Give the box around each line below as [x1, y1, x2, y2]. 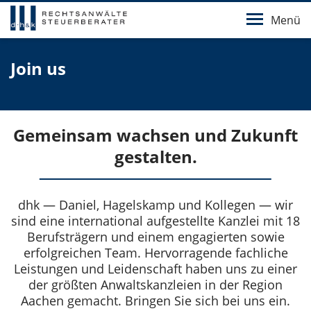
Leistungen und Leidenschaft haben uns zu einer [14, 260, 297, 277]
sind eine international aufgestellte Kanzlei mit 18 [11, 212, 300, 229]
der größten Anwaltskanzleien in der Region [28, 276, 283, 293]
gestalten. [114, 145, 197, 168]
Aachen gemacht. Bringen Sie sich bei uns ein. [21, 292, 290, 309]
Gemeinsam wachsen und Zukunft [13, 124, 298, 146]
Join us [10, 57, 66, 80]
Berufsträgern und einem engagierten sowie [26, 228, 285, 245]
